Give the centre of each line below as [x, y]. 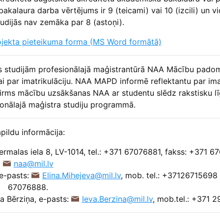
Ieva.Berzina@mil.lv [117, 199]
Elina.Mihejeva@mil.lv [82, 176]
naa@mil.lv [33, 164]
